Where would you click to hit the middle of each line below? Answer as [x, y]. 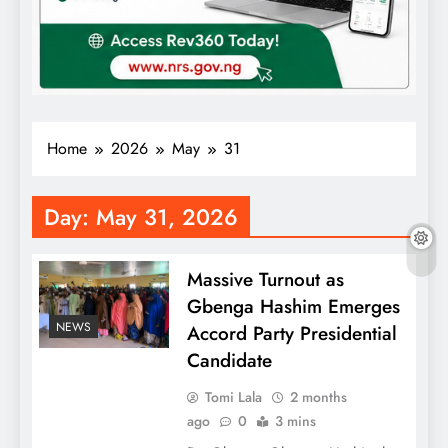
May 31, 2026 [167, 217]
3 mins [295, 421]
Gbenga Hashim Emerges [293, 307]
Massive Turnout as [265, 280]
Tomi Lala [233, 397]
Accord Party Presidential [291, 334]
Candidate [229, 361]
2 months [318, 397]
